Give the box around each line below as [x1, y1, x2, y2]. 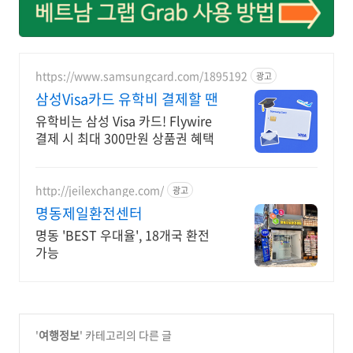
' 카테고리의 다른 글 [80, 327, 172, 344]
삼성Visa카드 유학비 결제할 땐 [35, 88, 218, 110]
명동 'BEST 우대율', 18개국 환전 [35, 225, 210, 245]
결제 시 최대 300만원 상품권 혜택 [35, 128, 214, 148]
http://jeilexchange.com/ [35, 181, 164, 198]
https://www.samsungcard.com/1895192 [35, 67, 247, 84]
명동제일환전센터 [35, 203, 143, 225]
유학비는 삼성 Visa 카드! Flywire [35, 111, 212, 131]
